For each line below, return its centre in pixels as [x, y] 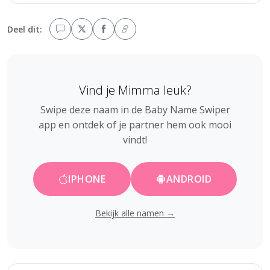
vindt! [135, 140]
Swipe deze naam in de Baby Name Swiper [135, 109]
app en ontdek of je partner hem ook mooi [135, 124]
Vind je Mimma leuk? [135, 90]
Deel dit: [25, 29]
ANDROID [189, 179]
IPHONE [87, 179]
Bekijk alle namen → [135, 213]
